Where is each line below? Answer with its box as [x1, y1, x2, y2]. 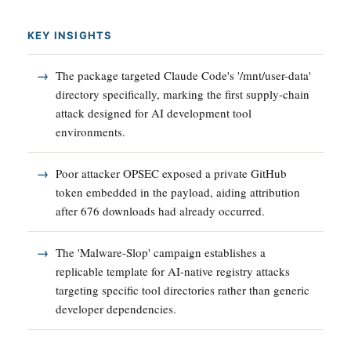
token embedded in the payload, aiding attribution [56, 183, 300, 200]
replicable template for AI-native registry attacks [56, 262, 290, 279]
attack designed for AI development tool [56, 104, 251, 121]
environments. [56, 123, 125, 139]
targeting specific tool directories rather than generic [56, 281, 309, 298]
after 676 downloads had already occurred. [56, 202, 265, 219]
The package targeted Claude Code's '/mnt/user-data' [56, 67, 311, 83]
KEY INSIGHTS [27, 28, 113, 42]
